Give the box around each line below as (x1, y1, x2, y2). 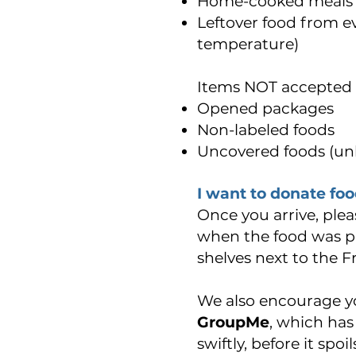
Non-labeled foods (197, 121, 335, 139)
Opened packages (197, 99, 334, 118)
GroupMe (197, 313, 269, 331)
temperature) (197, 35, 299, 53)
